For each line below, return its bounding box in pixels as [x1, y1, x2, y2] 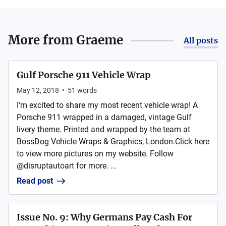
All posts [184, 35, 218, 45]
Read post [17, 176, 53, 186]
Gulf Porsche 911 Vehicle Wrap [17, 69, 150, 81]
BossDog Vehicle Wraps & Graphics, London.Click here [17, 137, 209, 146]
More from [8, 32, 76, 48]
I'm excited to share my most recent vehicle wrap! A [17, 100, 198, 110]
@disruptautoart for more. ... [17, 161, 117, 171]
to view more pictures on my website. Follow [17, 149, 174, 158]
